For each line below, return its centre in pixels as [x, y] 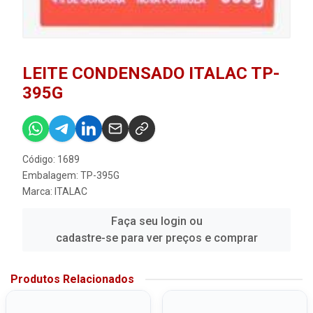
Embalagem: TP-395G [71, 176]
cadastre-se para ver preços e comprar [156, 238]
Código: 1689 [51, 160]
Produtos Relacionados [72, 279]
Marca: [38, 192]
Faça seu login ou [156, 221]
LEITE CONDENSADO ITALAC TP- [151, 74]
